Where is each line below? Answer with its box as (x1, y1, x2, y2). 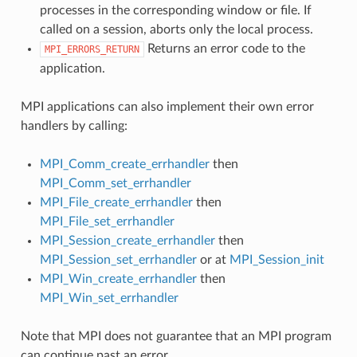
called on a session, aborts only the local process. (39, 22, 313, 36)
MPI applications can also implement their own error (20, 100, 314, 113)
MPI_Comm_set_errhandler (39, 176, 191, 190)
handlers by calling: (20, 119, 127, 132)
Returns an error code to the (143, 41, 305, 55)
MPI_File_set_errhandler (39, 214, 175, 228)
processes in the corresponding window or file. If (39, 3, 312, 17)
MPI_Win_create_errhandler (39, 272, 197, 285)
